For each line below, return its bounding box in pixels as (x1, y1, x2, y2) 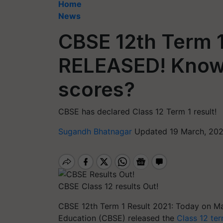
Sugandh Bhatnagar (58, 126, 134, 136)
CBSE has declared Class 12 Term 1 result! (58, 107, 217, 116)
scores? (58, 77, 135, 102)
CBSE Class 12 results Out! (58, 181, 158, 191)
